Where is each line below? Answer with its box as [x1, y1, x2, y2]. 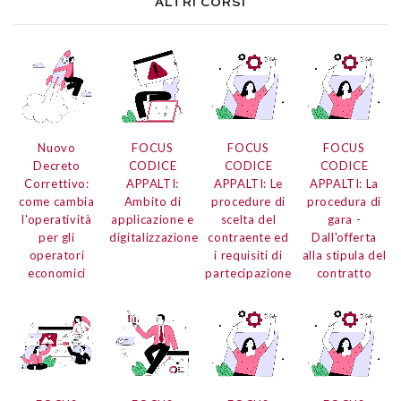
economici [28, 266, 86, 281]
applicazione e [111, 212, 194, 227]
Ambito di [124, 194, 182, 209]
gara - [327, 212, 362, 227]
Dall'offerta [311, 230, 377, 245]
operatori [29, 248, 85, 263]
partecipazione [205, 266, 292, 281]
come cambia [19, 194, 95, 209]
